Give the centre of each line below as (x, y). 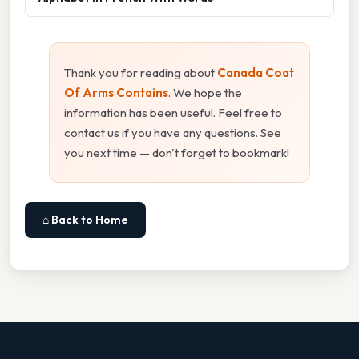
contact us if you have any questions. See (173, 133)
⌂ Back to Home (85, 220)
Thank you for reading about (141, 73)
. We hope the (205, 93)
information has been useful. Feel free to (173, 113)
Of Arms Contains (116, 93)
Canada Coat (256, 73)
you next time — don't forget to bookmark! (177, 153)
